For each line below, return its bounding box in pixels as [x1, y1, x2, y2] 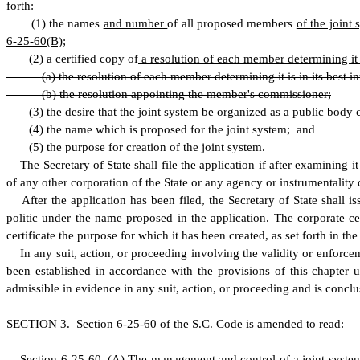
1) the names [35, 17, 104, 30]
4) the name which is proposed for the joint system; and [33, 123, 315, 136]
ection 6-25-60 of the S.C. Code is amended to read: [83, 317, 344, 330]
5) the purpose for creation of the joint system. [33, 141, 265, 153]
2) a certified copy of [33, 52, 138, 65]
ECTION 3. [13, 317, 76, 330]
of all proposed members [167, 17, 297, 30]
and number [103, 17, 168, 30]
